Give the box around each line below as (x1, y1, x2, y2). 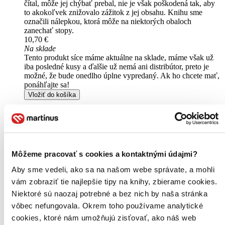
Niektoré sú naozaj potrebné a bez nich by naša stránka (12, 189, 207, 198)
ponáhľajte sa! (24, 80, 69, 89)
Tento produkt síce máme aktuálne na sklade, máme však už (24, 53, 213, 62)
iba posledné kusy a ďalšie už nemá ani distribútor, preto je (24, 62, 209, 71)
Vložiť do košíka (28, 91, 76, 99)
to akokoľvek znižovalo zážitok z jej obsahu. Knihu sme (24, 8, 202, 17)
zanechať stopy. (24, 26, 74, 35)
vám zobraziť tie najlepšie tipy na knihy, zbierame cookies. (12, 177, 217, 186)
